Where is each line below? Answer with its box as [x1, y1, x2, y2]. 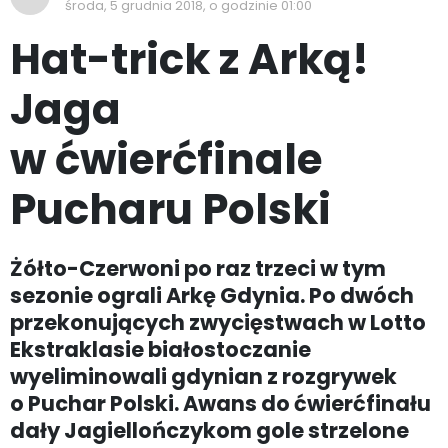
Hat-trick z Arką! [10, 30, 369, 89]
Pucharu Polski [10, 180, 331, 239]
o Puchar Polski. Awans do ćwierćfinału [10, 389, 431, 418]
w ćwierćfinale [10, 130, 322, 189]
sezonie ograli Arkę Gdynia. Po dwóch [10, 281, 414, 310]
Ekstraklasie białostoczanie [10, 335, 311, 364]
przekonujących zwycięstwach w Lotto [10, 308, 426, 337]
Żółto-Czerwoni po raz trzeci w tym [10, 254, 386, 283]
